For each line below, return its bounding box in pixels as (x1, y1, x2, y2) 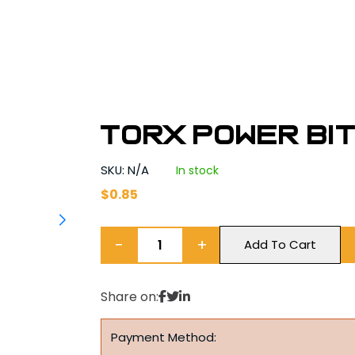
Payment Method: (111, 329, 217, 345)
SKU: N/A (101, 162, 153, 178)
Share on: (101, 288, 159, 306)
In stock (176, 162, 219, 178)
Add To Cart (244, 236, 317, 253)
